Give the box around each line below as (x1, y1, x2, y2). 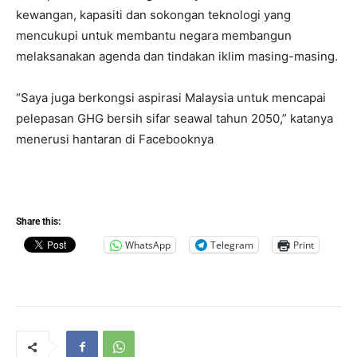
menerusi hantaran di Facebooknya (16, 131, 214, 147)
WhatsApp (125, 237, 171, 252)
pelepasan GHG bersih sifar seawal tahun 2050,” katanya (16, 111, 333, 127)
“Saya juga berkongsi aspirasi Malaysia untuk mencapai (16, 90, 326, 106)
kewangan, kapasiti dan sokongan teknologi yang (16, 7, 291, 23)
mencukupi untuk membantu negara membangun (16, 28, 292, 44)
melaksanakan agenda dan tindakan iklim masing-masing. (16, 49, 338, 65)
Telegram (210, 237, 253, 252)
